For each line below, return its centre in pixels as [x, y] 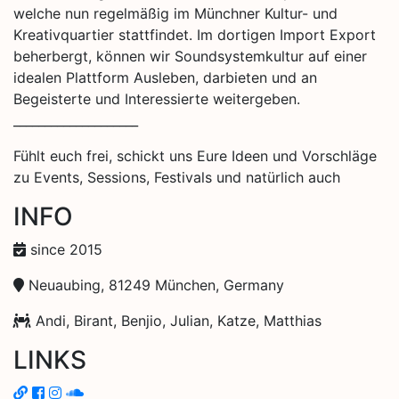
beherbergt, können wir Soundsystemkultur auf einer [190, 56]
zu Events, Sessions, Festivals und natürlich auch [177, 177]
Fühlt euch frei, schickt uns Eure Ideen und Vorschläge [195, 155]
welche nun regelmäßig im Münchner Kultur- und [175, 13]
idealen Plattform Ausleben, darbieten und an [165, 77]
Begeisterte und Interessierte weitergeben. [157, 98]
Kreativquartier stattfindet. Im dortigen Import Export [195, 34]
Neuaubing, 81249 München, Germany [154, 285]
